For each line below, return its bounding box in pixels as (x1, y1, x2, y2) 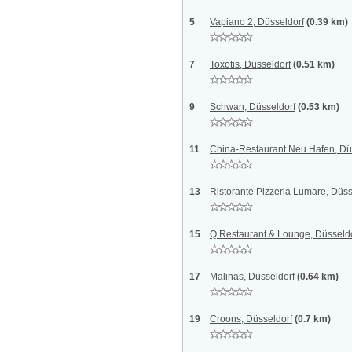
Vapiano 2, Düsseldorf (210, 16, 304, 27)
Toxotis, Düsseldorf (210, 59, 291, 70)
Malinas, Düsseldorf (210, 271, 295, 282)
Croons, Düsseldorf (210, 313, 292, 324)
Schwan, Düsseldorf (210, 101, 295, 112)
